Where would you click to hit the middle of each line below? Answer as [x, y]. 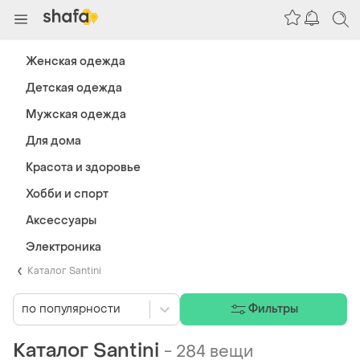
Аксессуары [61, 221]
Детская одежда [74, 88]
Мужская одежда [76, 115]
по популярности [71, 309]
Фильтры [273, 309]
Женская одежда [76, 61]
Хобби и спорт [67, 194]
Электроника [63, 247]
